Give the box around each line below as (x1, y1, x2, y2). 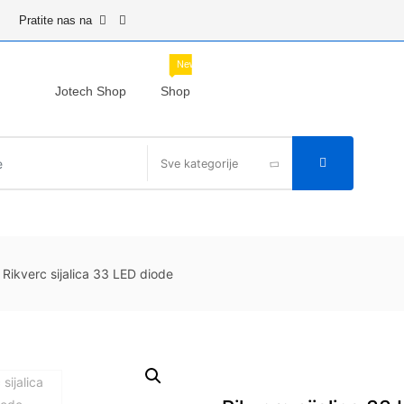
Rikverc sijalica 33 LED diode (3, 266, 173, 281)
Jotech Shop (54, 83, 126, 98)
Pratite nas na (19, 14, 92, 27)
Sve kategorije (161, 156, 239, 170)
